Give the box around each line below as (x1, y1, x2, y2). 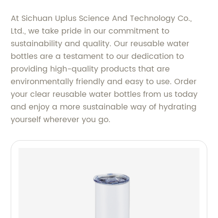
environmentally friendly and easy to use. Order (11, 75, 197, 88)
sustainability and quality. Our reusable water (11, 37, 190, 50)
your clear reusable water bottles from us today (11, 88, 198, 101)
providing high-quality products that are (11, 63, 170, 75)
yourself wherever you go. (11, 113, 111, 126)
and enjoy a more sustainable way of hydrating (11, 101, 197, 113)
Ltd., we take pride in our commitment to (11, 25, 170, 37)
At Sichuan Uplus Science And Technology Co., (11, 12, 192, 25)
